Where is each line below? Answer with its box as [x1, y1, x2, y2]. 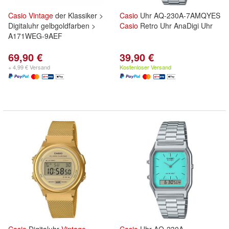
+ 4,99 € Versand [8, 63, 50, 71]
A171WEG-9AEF [8, 31, 62, 41]
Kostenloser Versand [120, 63, 171, 71]
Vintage [29, 10, 53, 20]
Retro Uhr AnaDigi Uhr [138, 20, 213, 31]
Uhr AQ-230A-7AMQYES [138, 10, 220, 20]
